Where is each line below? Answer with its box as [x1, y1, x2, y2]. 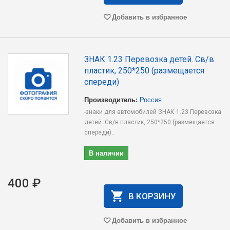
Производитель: [84, 94, 138, 104]
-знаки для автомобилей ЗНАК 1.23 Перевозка [84, 108, 222, 116]
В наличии [89, 148, 124, 158]
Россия [140, 94, 162, 104]
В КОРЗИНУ [128, 191, 176, 201]
